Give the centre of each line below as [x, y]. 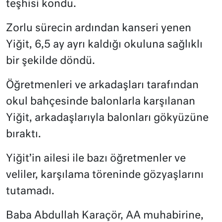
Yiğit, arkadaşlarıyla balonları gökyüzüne [107, 118]
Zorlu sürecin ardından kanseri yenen [99, 28]
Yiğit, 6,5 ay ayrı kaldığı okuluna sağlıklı [104, 45]
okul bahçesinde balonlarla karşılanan [101, 102]
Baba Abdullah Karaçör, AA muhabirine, [105, 216]
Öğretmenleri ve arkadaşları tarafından [102, 85]
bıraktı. [24, 134]
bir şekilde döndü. [51, 61]
